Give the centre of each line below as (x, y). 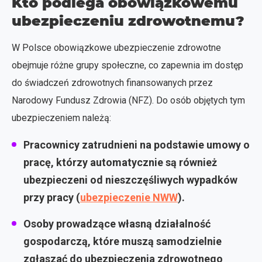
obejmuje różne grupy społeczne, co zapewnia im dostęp (127, 65)
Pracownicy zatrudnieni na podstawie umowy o (137, 144)
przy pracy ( (52, 197)
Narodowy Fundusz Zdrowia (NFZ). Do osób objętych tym (128, 100)
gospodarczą (56, 241)
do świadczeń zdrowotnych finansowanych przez (112, 82)
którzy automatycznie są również (135, 162)
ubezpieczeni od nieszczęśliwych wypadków (130, 180)
